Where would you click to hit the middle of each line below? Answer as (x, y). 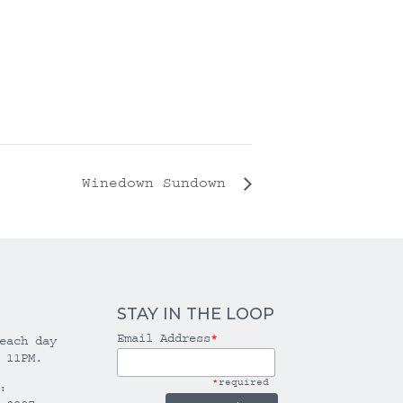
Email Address (163, 339)
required (244, 383)
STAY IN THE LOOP (195, 314)
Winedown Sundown (158, 183)
